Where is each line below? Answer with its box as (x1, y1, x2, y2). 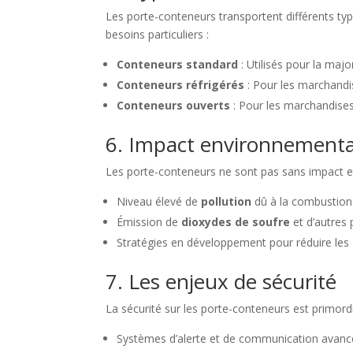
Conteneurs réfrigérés (117, 77, 245, 92)
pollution (201, 194, 252, 209)
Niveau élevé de (117, 194, 202, 209)
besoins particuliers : (106, 27, 210, 42)
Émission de (117, 214, 182, 229)
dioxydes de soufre (181, 214, 291, 229)
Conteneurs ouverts (117, 98, 231, 113)
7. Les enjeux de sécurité (106, 267, 337, 295)
